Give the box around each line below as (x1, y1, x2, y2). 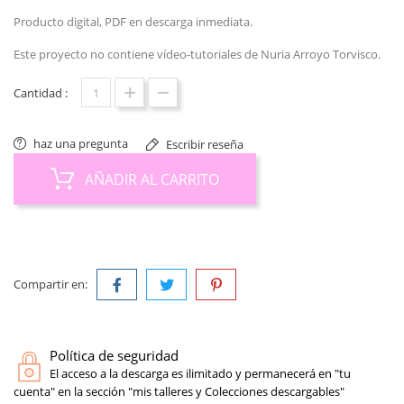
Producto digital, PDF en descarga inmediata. (14, 14, 252, 30)
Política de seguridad (50, 346, 179, 364)
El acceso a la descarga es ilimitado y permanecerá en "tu (50, 365, 351, 381)
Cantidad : (14, 85, 68, 101)
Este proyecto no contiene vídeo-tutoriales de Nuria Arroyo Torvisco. (14, 46, 381, 62)
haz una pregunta (33, 135, 128, 151)
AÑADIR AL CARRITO (85, 170, 219, 189)
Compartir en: (14, 276, 87, 292)
